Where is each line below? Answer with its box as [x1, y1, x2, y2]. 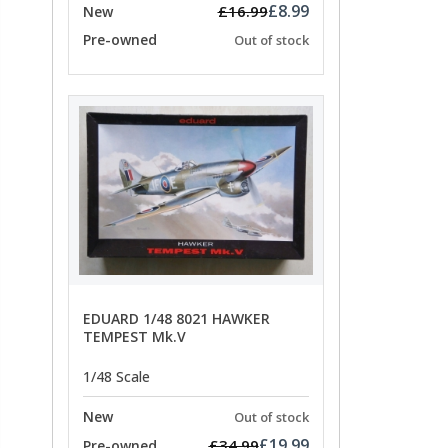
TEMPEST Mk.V [83, 327, 186, 347]
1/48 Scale [83, 366, 150, 386]
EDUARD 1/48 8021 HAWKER [83, 309, 270, 329]
